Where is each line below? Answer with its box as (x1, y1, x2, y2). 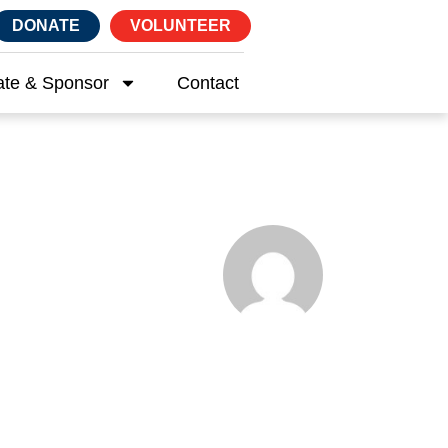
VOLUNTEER (130, 17, 232, 34)
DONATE (12, 17, 81, 34)
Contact (177, 73, 239, 93)
